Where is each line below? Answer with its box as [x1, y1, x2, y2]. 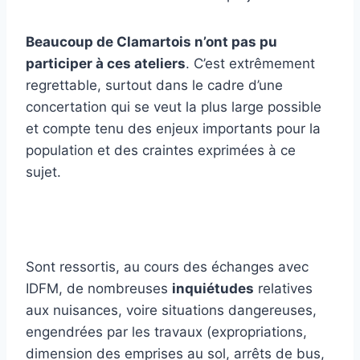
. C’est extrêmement [186, 55, 315, 72]
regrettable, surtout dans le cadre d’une [26, 77, 283, 94]
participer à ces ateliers [26, 55, 186, 72]
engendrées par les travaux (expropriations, [26, 324, 307, 341]
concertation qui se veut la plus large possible [26, 99, 321, 116]
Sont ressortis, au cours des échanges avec [26, 259, 309, 276]
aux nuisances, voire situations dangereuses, [26, 302, 317, 319]
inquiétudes [172, 280, 254, 297]
